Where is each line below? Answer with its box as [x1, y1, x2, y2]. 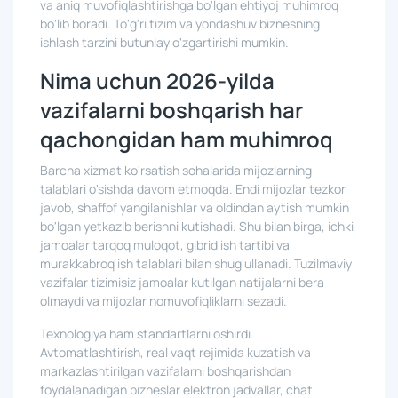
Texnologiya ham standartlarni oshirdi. [40, 325, 254, 342]
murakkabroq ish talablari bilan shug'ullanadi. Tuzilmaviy [40, 255, 352, 272]
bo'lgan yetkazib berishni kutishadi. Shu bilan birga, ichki [40, 218, 354, 235]
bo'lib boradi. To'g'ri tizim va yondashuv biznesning [40, 15, 320, 32]
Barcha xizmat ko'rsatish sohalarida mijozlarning [40, 162, 312, 179]
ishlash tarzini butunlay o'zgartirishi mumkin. [40, 34, 289, 51]
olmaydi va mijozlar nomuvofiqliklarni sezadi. [40, 292, 287, 309]
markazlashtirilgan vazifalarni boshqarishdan [40, 362, 291, 379]
